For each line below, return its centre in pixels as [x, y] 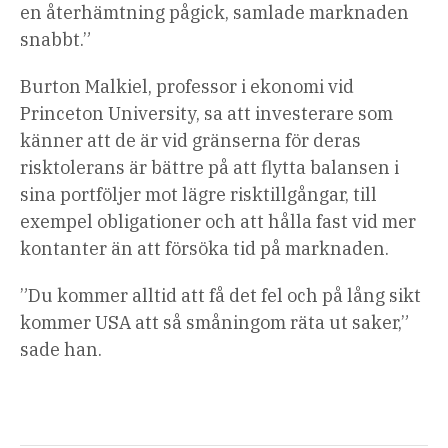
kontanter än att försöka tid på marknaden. [204, 249]
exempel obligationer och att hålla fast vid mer [218, 222]
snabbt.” [55, 40]
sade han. [61, 350]
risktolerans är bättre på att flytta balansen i [209, 168]
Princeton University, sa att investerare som [206, 114]
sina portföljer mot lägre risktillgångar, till [198, 195]
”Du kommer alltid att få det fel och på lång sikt [220, 296]
